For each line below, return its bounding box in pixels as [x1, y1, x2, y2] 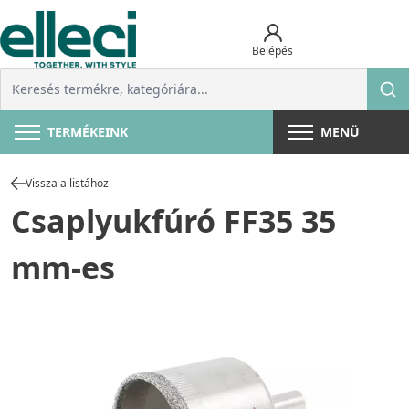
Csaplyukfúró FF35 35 [11, 200, 336, 243]
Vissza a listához [26, 175, 109, 192]
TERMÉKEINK [47, 123, 128, 142]
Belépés [252, 42, 294, 58]
